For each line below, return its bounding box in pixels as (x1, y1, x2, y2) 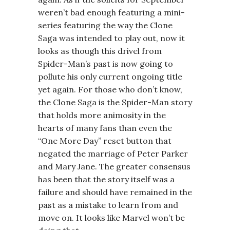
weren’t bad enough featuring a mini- (38, 7, 185, 17)
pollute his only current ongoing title (38, 71, 182, 82)
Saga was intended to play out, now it (38, 33, 185, 43)
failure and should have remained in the (38, 187, 192, 197)
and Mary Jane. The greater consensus (38, 161, 190, 171)
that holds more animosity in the (38, 110, 166, 120)
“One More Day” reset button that (38, 136, 171, 146)
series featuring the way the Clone (38, 20, 172, 30)
